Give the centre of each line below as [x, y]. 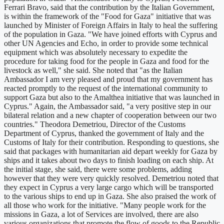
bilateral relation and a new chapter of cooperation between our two [110, 115]
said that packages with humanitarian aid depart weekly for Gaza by [111, 151]
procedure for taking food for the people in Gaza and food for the [106, 61]
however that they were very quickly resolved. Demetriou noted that [111, 178]
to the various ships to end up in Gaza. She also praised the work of [110, 196]
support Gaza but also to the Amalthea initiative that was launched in [112, 97]
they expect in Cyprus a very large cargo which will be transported [109, 187]
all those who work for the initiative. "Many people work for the [105, 205]
